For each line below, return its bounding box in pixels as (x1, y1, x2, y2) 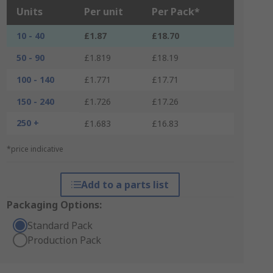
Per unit (83, 5, 123, 18)
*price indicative (6, 144, 63, 154)
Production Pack (27, 233, 101, 247)
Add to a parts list (81, 178, 169, 191)
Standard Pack (27, 219, 93, 232)
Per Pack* (151, 5, 200, 18)
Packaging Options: (6, 198, 102, 211)
